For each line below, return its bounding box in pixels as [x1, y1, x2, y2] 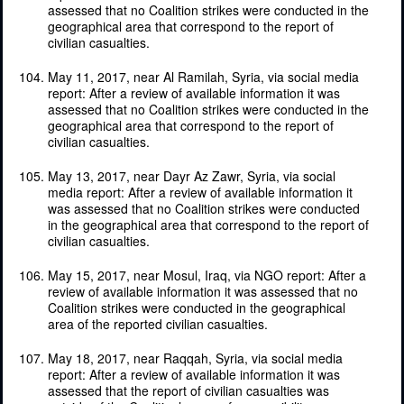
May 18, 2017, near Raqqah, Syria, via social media [48, 348, 343, 367]
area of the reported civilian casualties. [48, 314, 268, 333]
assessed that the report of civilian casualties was [48, 381, 329, 399]
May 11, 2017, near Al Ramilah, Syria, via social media [48, 67, 359, 86]
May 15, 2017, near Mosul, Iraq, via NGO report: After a [48, 265, 366, 284]
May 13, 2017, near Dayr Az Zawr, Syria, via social [48, 166, 335, 185]
